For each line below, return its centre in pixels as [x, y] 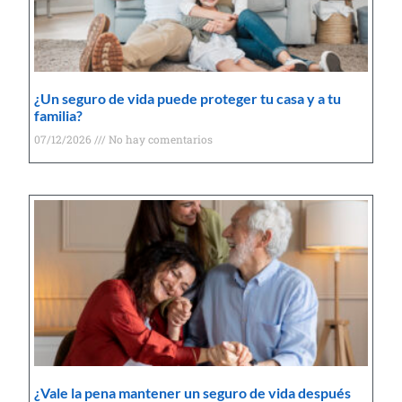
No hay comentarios [160, 139]
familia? [59, 115]
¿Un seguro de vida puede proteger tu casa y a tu [188, 98]
